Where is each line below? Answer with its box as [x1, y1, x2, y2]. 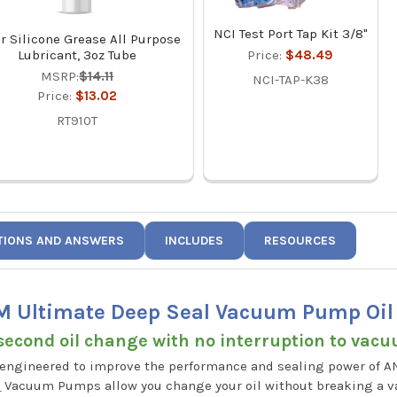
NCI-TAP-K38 [252, 72, 329, 89]
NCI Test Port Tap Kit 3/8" [213, 26, 368, 43]
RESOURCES [264, 233, 337, 249]
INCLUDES [165, 233, 224, 249]
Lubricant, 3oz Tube [18, 47, 137, 64]
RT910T [57, 113, 98, 129]
